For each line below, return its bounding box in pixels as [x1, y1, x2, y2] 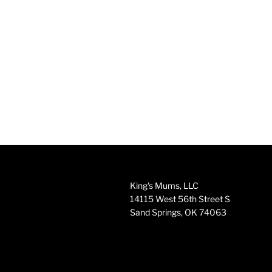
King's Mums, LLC [130, 180, 199, 191]
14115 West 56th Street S [130, 194, 230, 204]
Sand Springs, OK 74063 [130, 207, 226, 217]
